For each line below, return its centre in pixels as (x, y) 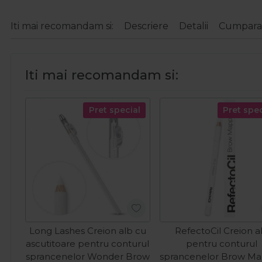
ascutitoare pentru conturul (88, 244)
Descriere (146, 26)
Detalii (194, 26)
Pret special (114, 110)
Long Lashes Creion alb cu (87, 231)
